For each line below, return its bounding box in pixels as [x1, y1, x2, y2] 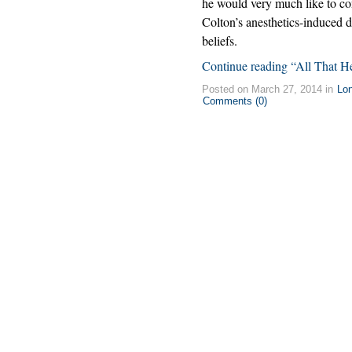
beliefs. [202, 32, 237, 49]
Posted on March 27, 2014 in [202, 83, 336, 96]
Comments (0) [202, 95, 267, 108]
